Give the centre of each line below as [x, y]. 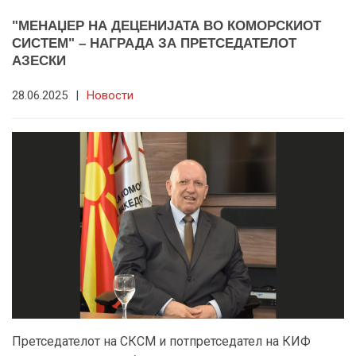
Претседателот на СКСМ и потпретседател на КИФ [161, 341]
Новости [110, 95]
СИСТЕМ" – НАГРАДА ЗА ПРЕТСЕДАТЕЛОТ [154, 43]
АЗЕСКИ [39, 60]
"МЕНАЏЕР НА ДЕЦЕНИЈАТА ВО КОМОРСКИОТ [166, 25]
